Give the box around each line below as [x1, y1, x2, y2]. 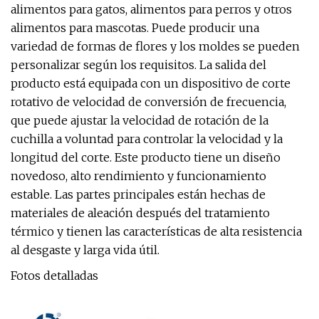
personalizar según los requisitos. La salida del [11, 58, 266, 72]
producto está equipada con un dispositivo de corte [11, 76, 291, 90]
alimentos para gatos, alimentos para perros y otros [11, 2, 292, 16]
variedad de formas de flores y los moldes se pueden [11, 39, 300, 53]
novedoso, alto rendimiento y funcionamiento [11, 169, 266, 183]
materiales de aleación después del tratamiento [11, 206, 270, 220]
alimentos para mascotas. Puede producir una [11, 21, 259, 35]
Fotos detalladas [11, 268, 98, 283]
